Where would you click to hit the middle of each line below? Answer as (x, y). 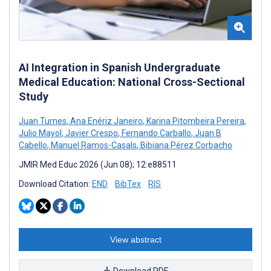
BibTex (128, 184)
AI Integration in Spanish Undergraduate (119, 67)
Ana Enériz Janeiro (106, 121)
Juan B (207, 133)
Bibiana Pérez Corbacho (185, 145)
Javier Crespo (91, 133)
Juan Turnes (43, 121)
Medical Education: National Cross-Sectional (132, 82)
